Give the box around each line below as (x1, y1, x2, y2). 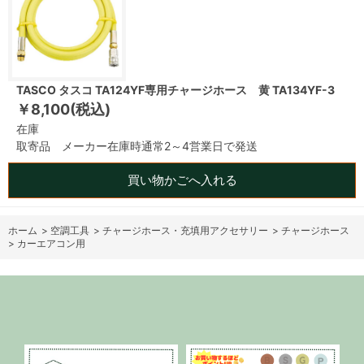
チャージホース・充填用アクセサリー (102, 224, 268, 236)
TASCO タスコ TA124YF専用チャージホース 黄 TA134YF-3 (16, 83, 335, 97)
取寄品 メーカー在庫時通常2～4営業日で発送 (16, 139, 258, 153)
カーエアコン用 (17, 237, 85, 249)
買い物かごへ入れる (127, 172, 237, 188)
